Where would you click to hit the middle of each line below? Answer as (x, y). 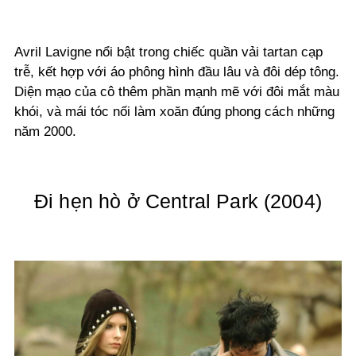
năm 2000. (45, 132)
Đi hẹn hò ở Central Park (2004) (178, 201)
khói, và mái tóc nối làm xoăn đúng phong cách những (174, 112)
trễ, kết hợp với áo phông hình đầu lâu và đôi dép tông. (177, 72)
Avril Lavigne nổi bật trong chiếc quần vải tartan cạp (168, 52)
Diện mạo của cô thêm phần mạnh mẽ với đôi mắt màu (177, 92)
